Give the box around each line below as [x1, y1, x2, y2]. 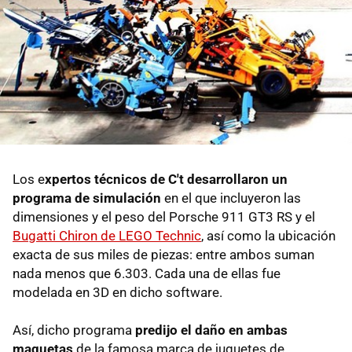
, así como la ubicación [201, 228, 335, 244]
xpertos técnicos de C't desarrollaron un [45, 171, 288, 188]
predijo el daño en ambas [135, 322, 288, 339]
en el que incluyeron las [161, 190, 301, 207]
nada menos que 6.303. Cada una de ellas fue [13, 266, 280, 282]
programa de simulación [13, 190, 161, 207]
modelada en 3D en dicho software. [13, 284, 222, 301]
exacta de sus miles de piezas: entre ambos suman [13, 247, 314, 263]
